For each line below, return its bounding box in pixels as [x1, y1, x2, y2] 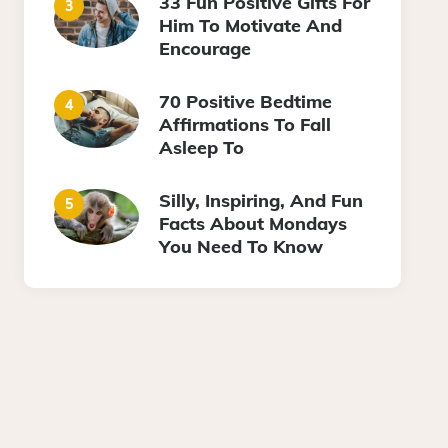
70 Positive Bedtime [159, 90, 333, 114]
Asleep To [159, 136, 245, 160]
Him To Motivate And [159, 14, 343, 38]
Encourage [159, 37, 252, 61]
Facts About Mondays [159, 212, 348, 236]
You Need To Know [159, 235, 324, 259]
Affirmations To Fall [159, 113, 332, 137]
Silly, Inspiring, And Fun [159, 189, 364, 213]
